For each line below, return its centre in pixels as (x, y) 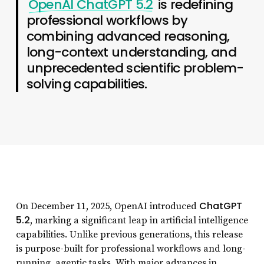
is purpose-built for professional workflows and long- (131, 248)
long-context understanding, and (131, 52)
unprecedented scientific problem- (135, 68)
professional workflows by (107, 20)
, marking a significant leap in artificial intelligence (139, 220)
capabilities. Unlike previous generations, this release (129, 234)
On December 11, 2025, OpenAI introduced (107, 206)
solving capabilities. (87, 84)
